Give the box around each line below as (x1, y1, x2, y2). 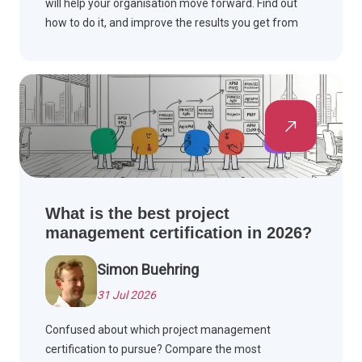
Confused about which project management (45, 323, 271, 337)
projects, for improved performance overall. (45, 36, 267, 49)
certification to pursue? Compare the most (45, 343, 261, 356)
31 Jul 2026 (97, 288, 156, 302)
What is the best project (45, 204, 229, 223)
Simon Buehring (97, 261, 199, 279)
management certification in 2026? (45, 224, 312, 242)
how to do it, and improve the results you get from (45, 16, 298, 30)
